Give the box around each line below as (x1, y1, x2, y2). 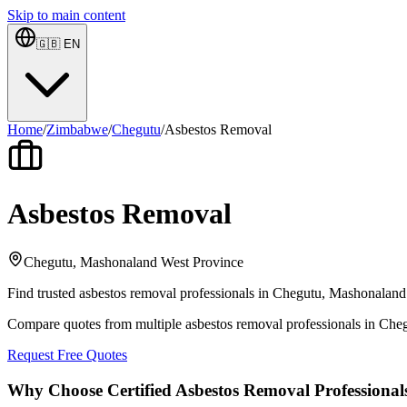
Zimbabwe (46, 122, 108, 137)
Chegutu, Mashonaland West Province (24, 253, 243, 270)
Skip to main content (7, 7, 125, 23)
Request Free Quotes (7, 346, 127, 362)
